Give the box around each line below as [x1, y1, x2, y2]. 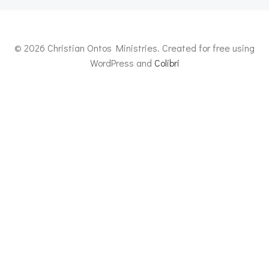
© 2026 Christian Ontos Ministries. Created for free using [14, 41, 255, 54]
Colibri [154, 56, 180, 69]
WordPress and [89, 56, 154, 69]
